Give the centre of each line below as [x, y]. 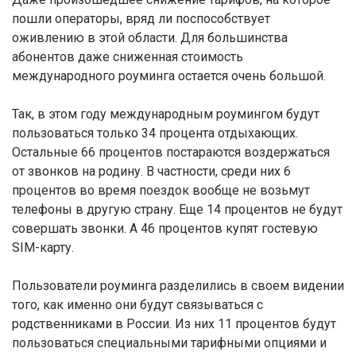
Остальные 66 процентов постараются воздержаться [171, 152]
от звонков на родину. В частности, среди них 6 [151, 171]
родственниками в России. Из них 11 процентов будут [174, 324]
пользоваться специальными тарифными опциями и [169, 343]
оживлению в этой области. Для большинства [150, 38]
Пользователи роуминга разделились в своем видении [178, 286]
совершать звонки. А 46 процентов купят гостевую [165, 228]
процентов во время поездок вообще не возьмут [161, 190]
